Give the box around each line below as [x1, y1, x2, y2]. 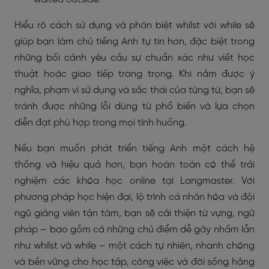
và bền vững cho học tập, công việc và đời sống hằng [14, 257, 255, 267]
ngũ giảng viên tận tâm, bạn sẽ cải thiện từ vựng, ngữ [14, 208, 255, 219]
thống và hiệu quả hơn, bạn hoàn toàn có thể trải [14, 160, 255, 170]
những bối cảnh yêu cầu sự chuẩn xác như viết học [14, 53, 255, 63]
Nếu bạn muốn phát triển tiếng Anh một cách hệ [14, 144, 255, 154]
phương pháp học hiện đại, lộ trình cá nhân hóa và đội [14, 192, 255, 202]
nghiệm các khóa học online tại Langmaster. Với [14, 176, 255, 186]
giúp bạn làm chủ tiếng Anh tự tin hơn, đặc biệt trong [14, 37, 255, 47]
